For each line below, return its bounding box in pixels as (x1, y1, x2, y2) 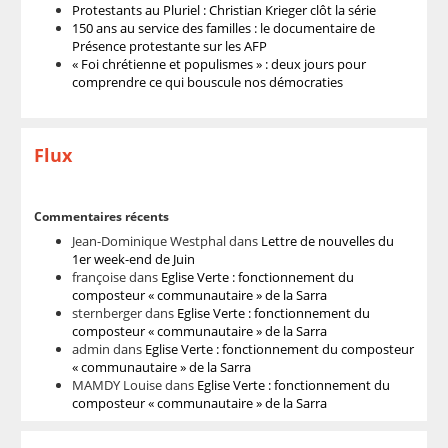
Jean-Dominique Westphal (71, 232, 226, 250)
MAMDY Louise (71, 376, 162, 394)
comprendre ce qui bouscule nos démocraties (71, 73, 343, 91)
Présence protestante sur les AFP (71, 37, 267, 55)
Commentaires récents (33, 208, 169, 225)
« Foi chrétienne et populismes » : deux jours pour (71, 55, 366, 73)
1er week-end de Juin (71, 250, 195, 268)
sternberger (71, 304, 142, 322)
